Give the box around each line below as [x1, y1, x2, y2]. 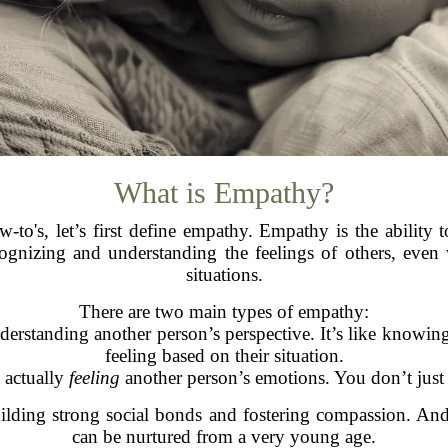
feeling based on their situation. [104, 345, 344, 367]
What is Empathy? [114, 176, 334, 210]
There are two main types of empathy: [79, 301, 369, 323]
